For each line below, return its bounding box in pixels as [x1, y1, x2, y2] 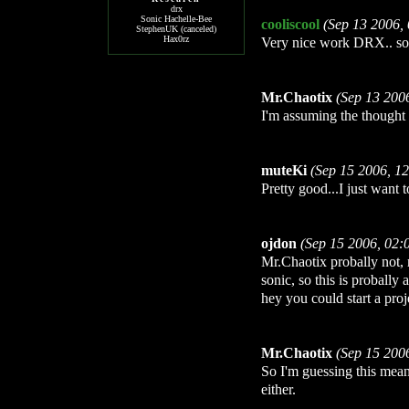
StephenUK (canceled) [136, 24, 216, 34]
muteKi [261, 162, 307, 179]
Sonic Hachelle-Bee [141, 14, 212, 24]
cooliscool [261, 16, 320, 33]
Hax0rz [163, 34, 189, 44]
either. [261, 381, 296, 398]
